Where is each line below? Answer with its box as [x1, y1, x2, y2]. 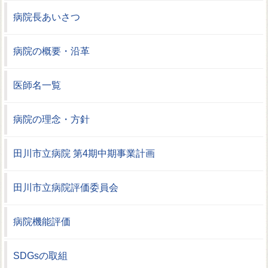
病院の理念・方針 [13, 114, 90, 124]
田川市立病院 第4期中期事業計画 [13, 148, 156, 159]
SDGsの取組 [13, 250, 68, 261]
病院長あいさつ [13, 11, 81, 22]
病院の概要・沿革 [13, 45, 90, 56]
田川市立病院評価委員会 [13, 182, 119, 193]
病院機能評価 [13, 216, 71, 227]
